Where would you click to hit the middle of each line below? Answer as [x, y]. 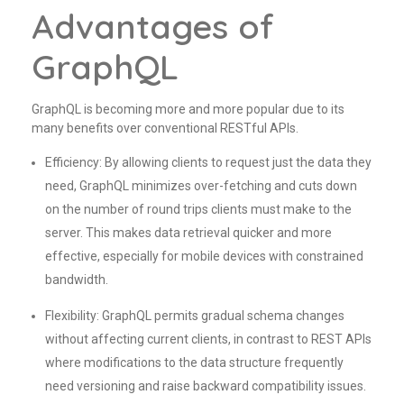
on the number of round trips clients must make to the [199, 209]
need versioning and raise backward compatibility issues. [206, 386]
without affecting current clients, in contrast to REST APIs [209, 339]
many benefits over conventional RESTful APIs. [165, 128]
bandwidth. [77, 279]
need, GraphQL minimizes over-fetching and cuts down [202, 185]
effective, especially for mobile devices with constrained [205, 256]
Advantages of [153, 25]
